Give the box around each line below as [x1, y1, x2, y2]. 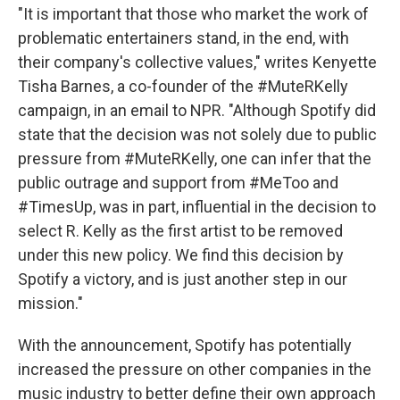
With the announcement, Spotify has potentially [18, 336, 352, 355]
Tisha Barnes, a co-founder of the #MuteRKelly [18, 77, 348, 96]
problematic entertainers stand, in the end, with [18, 29, 349, 48]
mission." [18, 294, 83, 313]
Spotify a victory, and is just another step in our [18, 270, 347, 289]
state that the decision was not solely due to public [18, 125, 377, 145]
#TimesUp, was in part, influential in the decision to [18, 197, 376, 217]
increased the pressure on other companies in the [18, 360, 371, 379]
